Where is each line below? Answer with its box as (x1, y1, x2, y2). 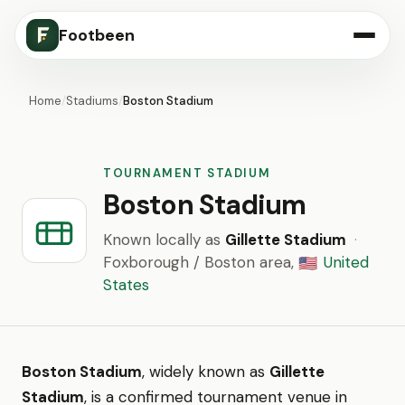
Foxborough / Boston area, (103, 252, 298, 272)
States (103, 275, 149, 295)
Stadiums (66, 93, 118, 108)
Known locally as (103, 230, 225, 250)
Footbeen (59, 24, 135, 46)
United (323, 252, 369, 272)
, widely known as (142, 362, 269, 381)
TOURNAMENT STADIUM (103, 165, 271, 181)
